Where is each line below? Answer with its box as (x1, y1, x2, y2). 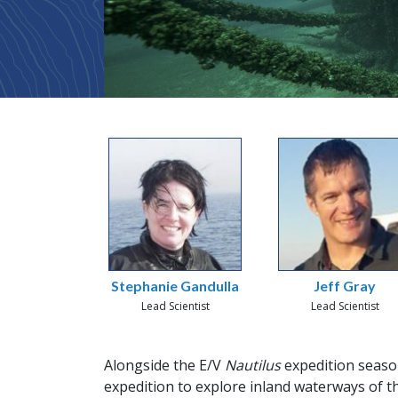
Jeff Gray (314, 277, 377, 295)
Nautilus (225, 355, 281, 376)
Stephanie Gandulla (111, 277, 240, 295)
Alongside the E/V (104, 355, 225, 376)
